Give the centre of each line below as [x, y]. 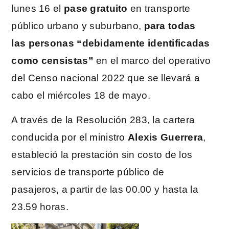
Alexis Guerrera [165, 138]
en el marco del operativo [152, 61]
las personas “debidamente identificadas [111, 43]
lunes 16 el [38, 9]
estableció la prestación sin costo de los [102, 155]
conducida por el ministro [70, 138]
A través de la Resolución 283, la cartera [103, 120]
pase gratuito [96, 9]
